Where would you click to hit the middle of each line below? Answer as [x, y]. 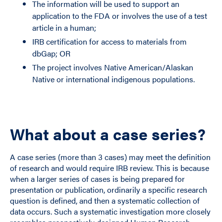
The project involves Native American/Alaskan [112, 67]
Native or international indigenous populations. [113, 79]
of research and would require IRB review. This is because [110, 168]
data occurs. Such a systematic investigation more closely [110, 211]
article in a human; [64, 28]
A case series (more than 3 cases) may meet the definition [110, 157]
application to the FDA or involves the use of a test [119, 16]
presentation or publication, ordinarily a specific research [109, 190]
